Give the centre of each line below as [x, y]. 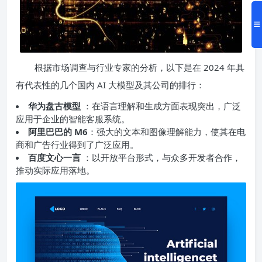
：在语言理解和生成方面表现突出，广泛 [162, 106]
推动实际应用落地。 [55, 170]
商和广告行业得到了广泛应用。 [77, 145]
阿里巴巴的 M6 [58, 132]
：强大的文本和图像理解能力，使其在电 [167, 132]
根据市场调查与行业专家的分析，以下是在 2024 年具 [139, 68]
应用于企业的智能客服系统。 [73, 119]
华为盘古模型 [56, 106]
